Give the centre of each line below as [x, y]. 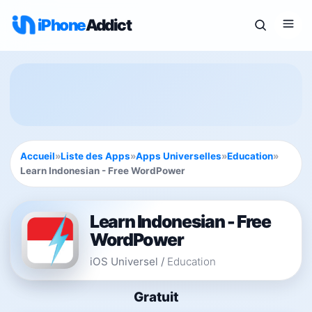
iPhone [62, 25]
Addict [108, 25]
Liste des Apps [95, 156]
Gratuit [156, 297]
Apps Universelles [179, 156]
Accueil [38, 156]
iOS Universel [124, 261]
